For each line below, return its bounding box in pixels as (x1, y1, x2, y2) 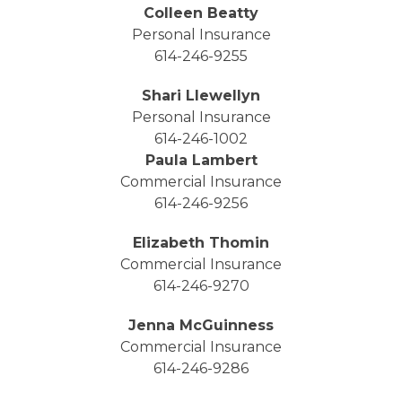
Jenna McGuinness (128, 317, 274, 335)
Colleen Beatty (144, 4, 258, 22)
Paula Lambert (144, 152, 258, 170)
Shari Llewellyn (142, 87, 260, 105)
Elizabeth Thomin (133, 234, 269, 252)
